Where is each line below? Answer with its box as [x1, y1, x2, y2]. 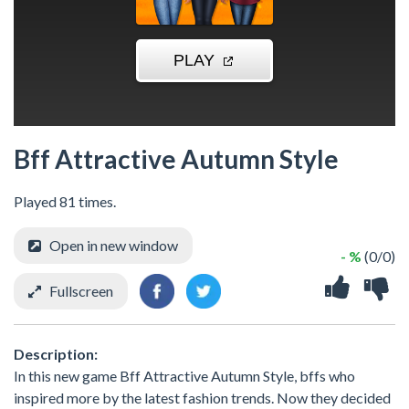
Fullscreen [49, 282, 113, 299]
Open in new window [49, 236, 178, 254]
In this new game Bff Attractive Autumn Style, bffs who [14, 366, 355, 384]
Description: [14, 344, 98, 362]
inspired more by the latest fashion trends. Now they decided [14, 388, 391, 406]
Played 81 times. [14, 193, 116, 210]
